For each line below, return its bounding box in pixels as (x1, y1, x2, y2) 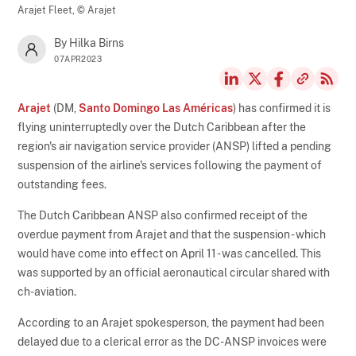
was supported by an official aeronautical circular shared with (17, 265, 331, 279)
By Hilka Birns (54, 36, 125, 49)
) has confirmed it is (233, 101, 331, 114)
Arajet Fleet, (17, 4, 78, 16)
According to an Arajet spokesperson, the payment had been (17, 315, 325, 329)
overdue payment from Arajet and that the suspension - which (17, 227, 327, 241)
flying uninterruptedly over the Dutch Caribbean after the (17, 120, 307, 133)
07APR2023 (54, 53, 103, 64)
